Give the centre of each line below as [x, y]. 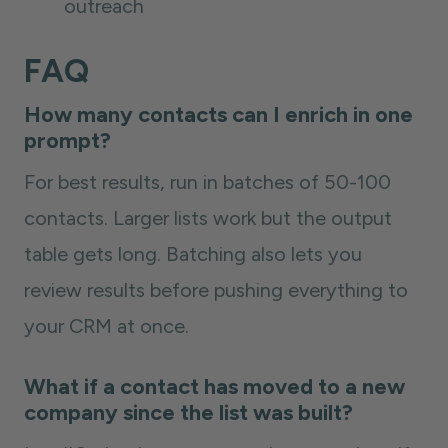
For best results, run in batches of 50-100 [207, 182]
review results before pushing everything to [216, 290]
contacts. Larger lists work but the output [208, 218]
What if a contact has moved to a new [214, 386]
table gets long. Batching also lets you [193, 254]
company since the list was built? [188, 412]
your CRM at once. [106, 326]
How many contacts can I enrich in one [218, 114]
